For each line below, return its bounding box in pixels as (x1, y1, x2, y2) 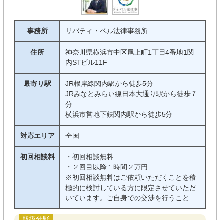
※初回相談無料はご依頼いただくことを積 (65, 173, 196, 181)
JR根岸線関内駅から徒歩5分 (65, 80, 153, 87)
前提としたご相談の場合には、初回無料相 (65, 204, 196, 212)
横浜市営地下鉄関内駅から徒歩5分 (65, 110, 172, 118)
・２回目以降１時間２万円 (65, 163, 148, 171)
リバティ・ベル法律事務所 (65, 27, 148, 35)
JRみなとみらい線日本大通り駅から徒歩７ (65, 90, 197, 98)
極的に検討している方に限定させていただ (65, 184, 196, 192)
